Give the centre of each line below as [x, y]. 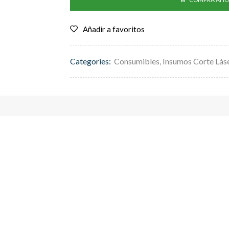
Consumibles [137, 61]
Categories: [90, 61]
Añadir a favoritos [114, 29]
